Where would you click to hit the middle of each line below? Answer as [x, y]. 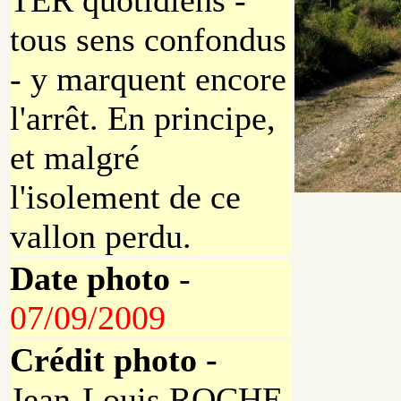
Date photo [90, 279]
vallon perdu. [101, 237]
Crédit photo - [114, 360]
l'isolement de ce [125, 197]
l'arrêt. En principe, [143, 119]
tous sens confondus [148, 40]
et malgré [75, 158]
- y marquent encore [148, 79]
